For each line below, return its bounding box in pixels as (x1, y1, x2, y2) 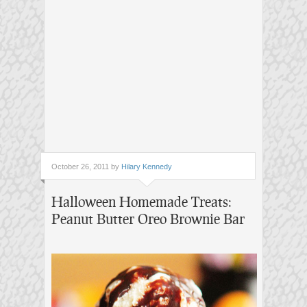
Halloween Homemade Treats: (51, 193, 232, 210)
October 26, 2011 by (51, 162, 121, 171)
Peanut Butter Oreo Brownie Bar (51, 210, 245, 228)
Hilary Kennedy (121, 162, 172, 171)
